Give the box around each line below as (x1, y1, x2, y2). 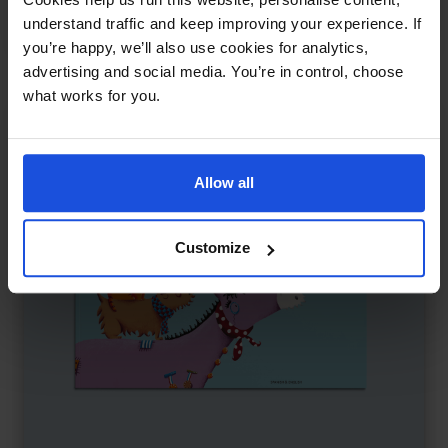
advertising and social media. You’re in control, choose (23, 62, 404, 80)
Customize (175, 239, 251, 257)
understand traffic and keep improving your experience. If (23, 14, 422, 32)
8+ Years (308, 13, 359, 29)
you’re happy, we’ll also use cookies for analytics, (23, 38, 369, 56)
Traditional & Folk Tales (61, 13, 200, 29)
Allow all (194, 173, 254, 191)
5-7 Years (226, 13, 282, 29)
